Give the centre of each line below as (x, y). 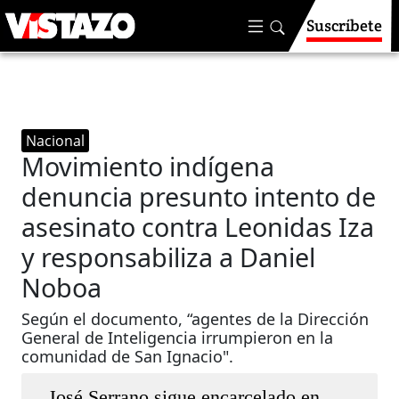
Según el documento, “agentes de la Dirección (195, 319)
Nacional (56, 141)
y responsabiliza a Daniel (169, 257)
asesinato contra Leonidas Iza (198, 227)
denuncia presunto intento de (199, 196)
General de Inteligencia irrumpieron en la (178, 338)
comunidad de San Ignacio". (128, 356)
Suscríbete (344, 25)
